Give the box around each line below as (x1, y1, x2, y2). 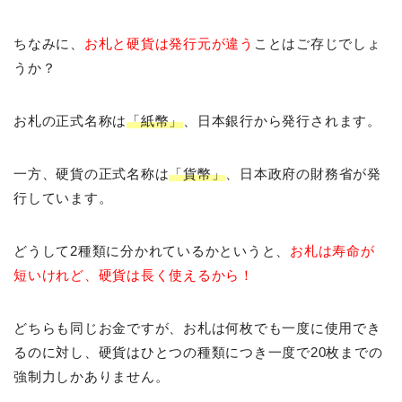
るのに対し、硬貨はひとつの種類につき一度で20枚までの (13, 345, 383, 361)
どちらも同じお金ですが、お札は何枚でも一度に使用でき (13, 320, 381, 336)
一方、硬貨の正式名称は (13, 166, 170, 182)
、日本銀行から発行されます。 (183, 113, 381, 129)
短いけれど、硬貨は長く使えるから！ (13, 267, 254, 284)
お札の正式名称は (13, 113, 127, 129)
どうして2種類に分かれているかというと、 (13, 243, 291, 259)
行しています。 (13, 190, 113, 206)
